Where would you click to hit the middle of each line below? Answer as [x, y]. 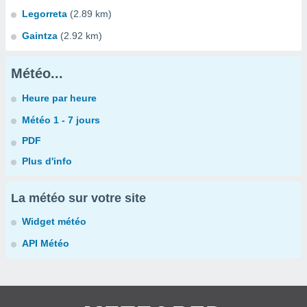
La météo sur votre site [78, 198]
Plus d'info [47, 161]
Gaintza [40, 36]
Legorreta [45, 14]
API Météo [46, 243]
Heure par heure [59, 98]
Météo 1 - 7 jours [61, 120]
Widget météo [54, 221]
